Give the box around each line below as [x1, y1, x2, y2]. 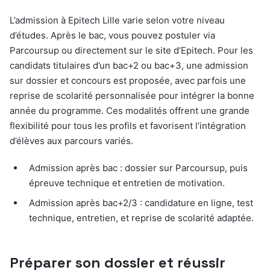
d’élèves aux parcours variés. [10, 135, 133, 147]
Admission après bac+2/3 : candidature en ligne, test [29, 197, 253, 209]
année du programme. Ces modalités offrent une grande [10, 105, 250, 117]
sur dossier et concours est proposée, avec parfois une [10, 75, 246, 87]
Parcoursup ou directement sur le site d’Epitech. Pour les [10, 45, 253, 57]
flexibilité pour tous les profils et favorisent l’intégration [10, 120, 246, 132]
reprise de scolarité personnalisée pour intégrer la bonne [10, 90, 254, 102]
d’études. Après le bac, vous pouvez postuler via [10, 30, 215, 42]
